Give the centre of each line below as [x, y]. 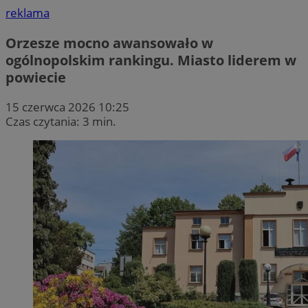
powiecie [36, 77]
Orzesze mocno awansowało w [109, 43]
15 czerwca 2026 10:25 [67, 107]
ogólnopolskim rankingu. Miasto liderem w [151, 60]
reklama [27, 13]
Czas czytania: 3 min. [61, 121]
